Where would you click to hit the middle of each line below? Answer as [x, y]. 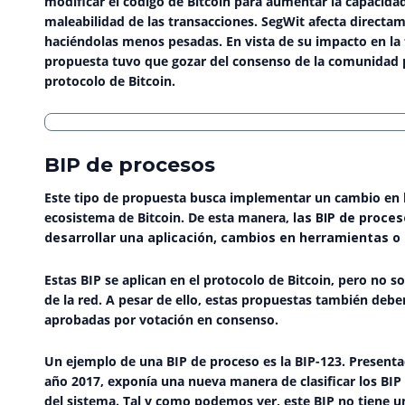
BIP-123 [318, 362]
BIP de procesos [130, 165]
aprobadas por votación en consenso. [161, 319]
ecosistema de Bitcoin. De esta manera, [167, 218]
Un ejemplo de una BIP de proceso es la [170, 362]
